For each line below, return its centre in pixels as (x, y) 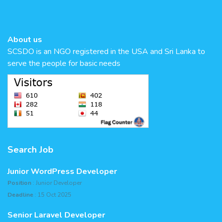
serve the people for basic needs (64, 63)
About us (25, 39)
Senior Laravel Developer (56, 215)
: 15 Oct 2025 (52, 194)
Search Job (30, 149)
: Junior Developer (56, 183)
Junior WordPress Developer (62, 171)
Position (19, 183)
